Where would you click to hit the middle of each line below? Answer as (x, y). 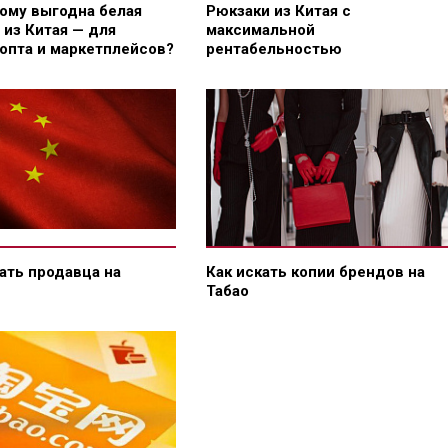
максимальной (260, 29)
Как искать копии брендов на (315, 271)
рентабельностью (273, 48)
